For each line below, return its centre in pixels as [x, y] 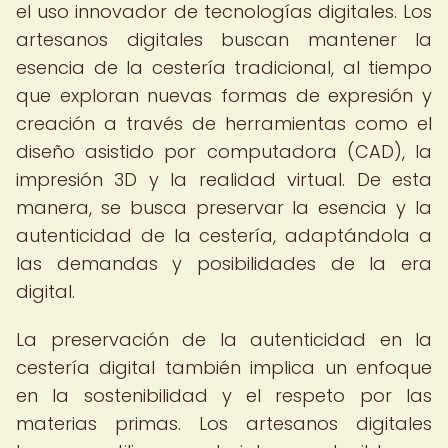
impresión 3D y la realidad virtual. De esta [224, 179]
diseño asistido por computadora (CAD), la [224, 151]
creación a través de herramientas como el [224, 123]
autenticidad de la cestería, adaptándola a [224, 235]
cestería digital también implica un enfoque [224, 367]
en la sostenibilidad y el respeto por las [224, 395]
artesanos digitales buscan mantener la [224, 39]
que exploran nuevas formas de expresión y [224, 95]
